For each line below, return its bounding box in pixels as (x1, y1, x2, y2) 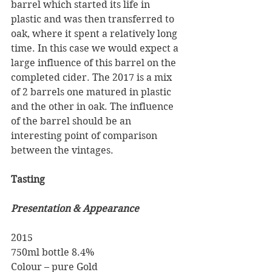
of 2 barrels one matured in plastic (11, 86, 174, 98)
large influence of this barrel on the (11, 57, 178, 69)
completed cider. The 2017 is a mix (11, 72, 174, 83)
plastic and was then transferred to (11, 13, 177, 25)
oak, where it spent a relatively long (11, 28, 180, 39)
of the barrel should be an (11, 115, 134, 127)
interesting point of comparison (11, 130, 160, 141)
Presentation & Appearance (11, 203, 139, 214)
